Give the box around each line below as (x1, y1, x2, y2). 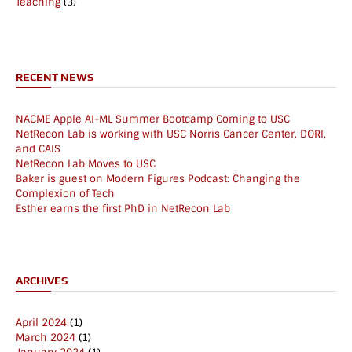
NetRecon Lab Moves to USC (16, 157, 156, 171)
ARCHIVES (16, 274, 68, 288)
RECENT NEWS (16, 71, 93, 84)
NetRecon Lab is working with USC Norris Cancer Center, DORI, (16, 127, 326, 141)
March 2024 (16, 331, 75, 345)
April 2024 (16, 316, 67, 330)
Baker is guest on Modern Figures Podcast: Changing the (16, 172, 300, 186)
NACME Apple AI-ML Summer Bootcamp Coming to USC (16, 112, 290, 126)
